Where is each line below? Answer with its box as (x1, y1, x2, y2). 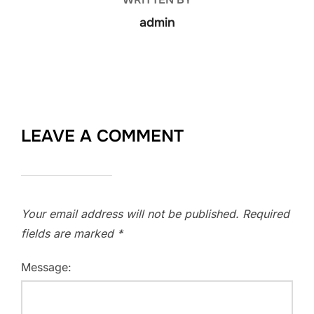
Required (243, 207, 289, 221)
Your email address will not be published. (21, 207, 239, 221)
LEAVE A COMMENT (21, 125, 184, 147)
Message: (21, 260, 71, 275)
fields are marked (21, 226, 117, 241)
